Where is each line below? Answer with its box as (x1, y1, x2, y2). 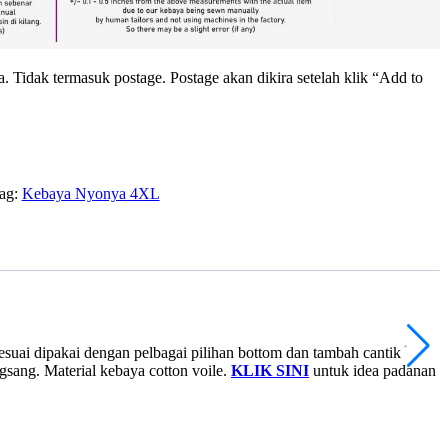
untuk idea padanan (309, 362, 436, 380)
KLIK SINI (231, 362, 309, 380)
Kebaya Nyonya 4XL (21, 185, 160, 203)
